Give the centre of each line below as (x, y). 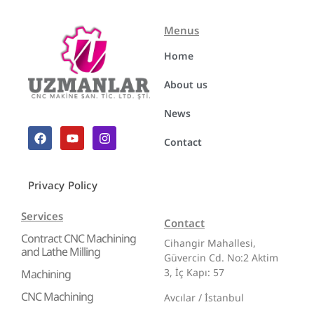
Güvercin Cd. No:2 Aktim (221, 258)
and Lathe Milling (61, 252)
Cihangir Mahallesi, (210, 243)
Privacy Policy (63, 185)
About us (186, 85)
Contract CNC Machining (78, 239)
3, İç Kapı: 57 (194, 273)
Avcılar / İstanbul (204, 297)
